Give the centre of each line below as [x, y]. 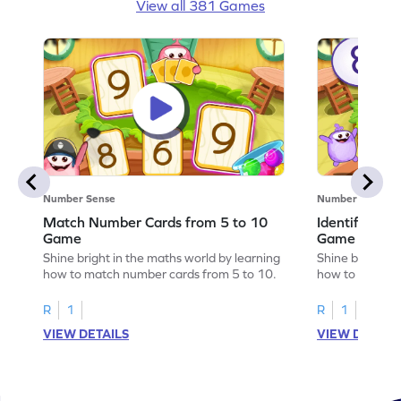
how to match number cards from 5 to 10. [160, 273]
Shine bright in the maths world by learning [162, 257]
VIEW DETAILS [86, 333]
